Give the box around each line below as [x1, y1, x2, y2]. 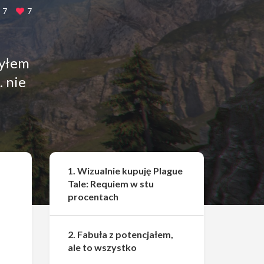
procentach [67, 191, 118, 202]
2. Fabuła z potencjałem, [67, 229, 173, 240]
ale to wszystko [67, 242, 137, 253]
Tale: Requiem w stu [67, 178, 154, 189]
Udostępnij [206, 148, 251, 158]
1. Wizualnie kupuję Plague [67, 165, 183, 176]
